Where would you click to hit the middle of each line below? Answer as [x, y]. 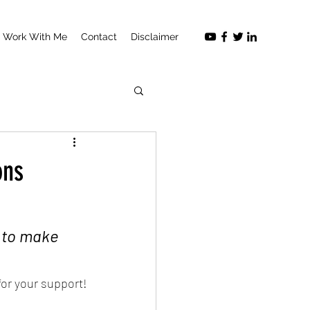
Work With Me [35, 37]
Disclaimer [155, 37]
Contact [99, 37]
